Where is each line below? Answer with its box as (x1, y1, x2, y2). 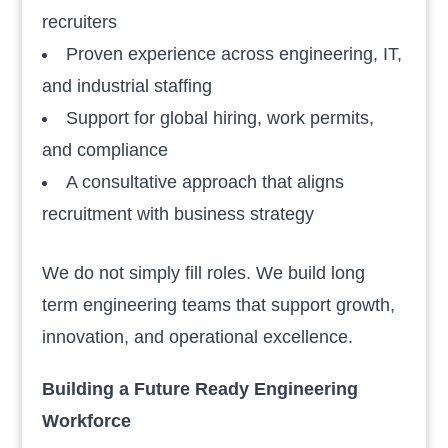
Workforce (42, 410, 132, 431)
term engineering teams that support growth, (42, 294, 396, 315)
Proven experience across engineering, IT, (66, 43, 403, 64)
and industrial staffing (42, 75, 213, 96)
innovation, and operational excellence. (42, 326, 354, 347)
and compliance (42, 139, 169, 160)
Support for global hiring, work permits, (66, 107, 375, 128)
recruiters (42, 11, 118, 32)
